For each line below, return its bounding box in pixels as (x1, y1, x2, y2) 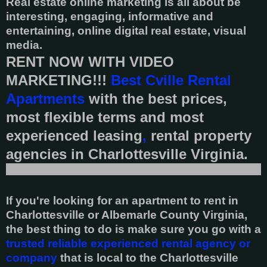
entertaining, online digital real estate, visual (6, 24, 246, 37)
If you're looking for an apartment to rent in (6, 194, 238, 207)
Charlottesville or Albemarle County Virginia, (6, 208, 247, 221)
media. (6, 38, 42, 51)
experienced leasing (6, 127, 142, 144)
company (6, 251, 57, 264)
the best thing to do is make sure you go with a (6, 222, 261, 235)
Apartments (6, 90, 89, 107)
